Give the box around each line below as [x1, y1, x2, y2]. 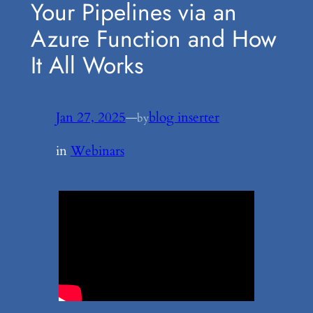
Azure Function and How [30, 21, 277, 56]
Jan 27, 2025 [55, 108, 126, 127]
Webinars [70, 142, 124, 161]
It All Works [30, 48, 143, 82]
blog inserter [148, 108, 219, 127]
